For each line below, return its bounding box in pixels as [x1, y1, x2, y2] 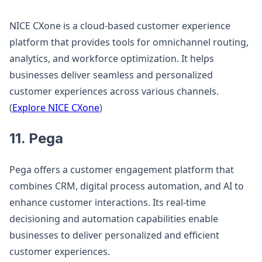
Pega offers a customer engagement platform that [9, 163, 234, 176]
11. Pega [9, 130, 63, 147]
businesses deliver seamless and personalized [9, 68, 213, 81]
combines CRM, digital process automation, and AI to [9, 180, 244, 192]
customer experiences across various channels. [9, 85, 219, 98]
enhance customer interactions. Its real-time [9, 196, 206, 209]
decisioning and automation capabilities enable [9, 212, 218, 225]
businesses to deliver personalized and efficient [9, 229, 219, 242]
